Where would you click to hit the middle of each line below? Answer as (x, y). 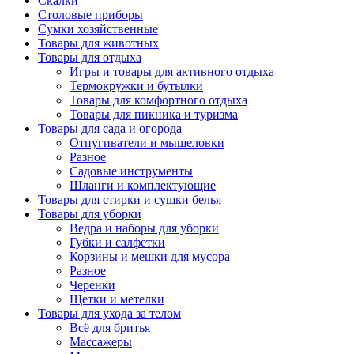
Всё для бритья (110, 328)
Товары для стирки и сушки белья (130, 200)
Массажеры (101, 342)
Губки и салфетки (117, 242)
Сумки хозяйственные (98, 29)
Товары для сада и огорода (110, 128)
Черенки (92, 285)
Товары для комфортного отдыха (158, 100)
